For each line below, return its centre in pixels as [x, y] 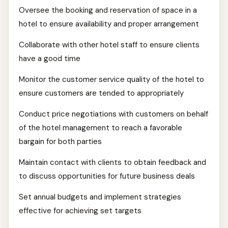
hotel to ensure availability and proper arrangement [109, 24]
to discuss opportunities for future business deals [107, 176]
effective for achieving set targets [80, 211]
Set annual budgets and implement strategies [100, 197]
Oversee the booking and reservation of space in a [108, 10]
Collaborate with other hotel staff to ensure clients [109, 45]
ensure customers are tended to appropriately [101, 93]
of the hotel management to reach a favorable [101, 128]
